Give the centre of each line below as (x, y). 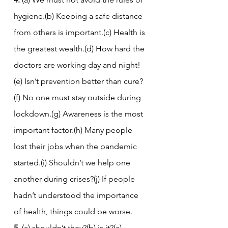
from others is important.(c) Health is (80, 32)
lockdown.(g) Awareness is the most (79, 113)
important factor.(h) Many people (74, 130)
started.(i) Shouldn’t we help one (73, 162)
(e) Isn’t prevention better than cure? (78, 81)
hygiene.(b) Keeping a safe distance (79, 16)
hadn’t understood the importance (77, 195)
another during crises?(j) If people (75, 179)
